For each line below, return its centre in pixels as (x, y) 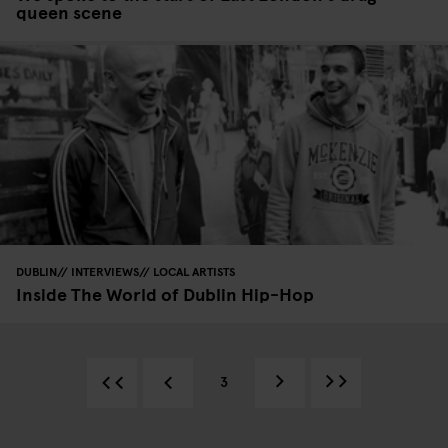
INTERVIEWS (105, 270)
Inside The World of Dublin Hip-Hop (165, 293)
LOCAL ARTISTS (194, 270)
